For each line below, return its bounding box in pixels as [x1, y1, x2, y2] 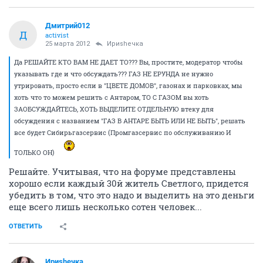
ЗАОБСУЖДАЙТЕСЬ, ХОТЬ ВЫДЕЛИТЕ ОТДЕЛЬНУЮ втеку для [14, 104, 214, 113]
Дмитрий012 [45, 21, 90, 30]
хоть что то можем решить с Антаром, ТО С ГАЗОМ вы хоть [14, 93, 209, 102]
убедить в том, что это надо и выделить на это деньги [9, 189, 254, 201]
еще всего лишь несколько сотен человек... [9, 201, 202, 213]
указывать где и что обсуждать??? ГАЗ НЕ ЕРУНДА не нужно [14, 69, 213, 78]
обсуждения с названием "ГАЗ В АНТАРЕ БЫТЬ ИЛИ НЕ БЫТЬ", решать [14, 116, 245, 125]
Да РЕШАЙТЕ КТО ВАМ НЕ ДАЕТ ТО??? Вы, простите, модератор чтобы [14, 58, 242, 66]
